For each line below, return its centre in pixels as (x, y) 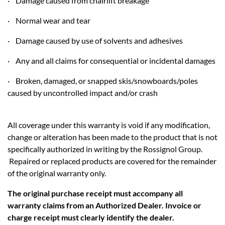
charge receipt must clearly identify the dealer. (91, 217)
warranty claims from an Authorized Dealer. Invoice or (104, 205)
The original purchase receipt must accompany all (95, 193)
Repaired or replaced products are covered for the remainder (112, 161)
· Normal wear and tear (49, 20)
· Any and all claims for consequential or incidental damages (111, 61)
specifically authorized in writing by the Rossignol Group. (105, 149)
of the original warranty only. (57, 173)
